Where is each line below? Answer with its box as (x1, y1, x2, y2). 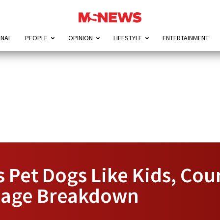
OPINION (68, 33, 93, 43)
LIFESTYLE (113, 33, 142, 43)
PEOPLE (25, 33, 48, 43)
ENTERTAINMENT (162, 33, 209, 43)
